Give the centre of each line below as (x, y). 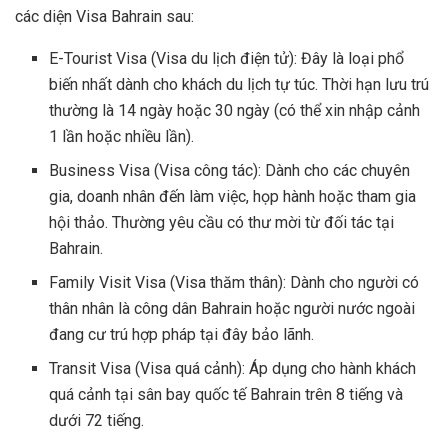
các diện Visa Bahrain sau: (104, 17)
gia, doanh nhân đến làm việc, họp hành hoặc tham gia (233, 197)
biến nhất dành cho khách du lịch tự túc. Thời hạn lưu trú (239, 85)
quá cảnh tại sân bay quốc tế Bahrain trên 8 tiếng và (226, 395)
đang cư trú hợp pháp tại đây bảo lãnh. (182, 335)
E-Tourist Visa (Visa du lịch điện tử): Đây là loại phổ (227, 59)
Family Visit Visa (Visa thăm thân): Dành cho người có (234, 283)
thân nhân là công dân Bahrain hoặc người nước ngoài (232, 309)
